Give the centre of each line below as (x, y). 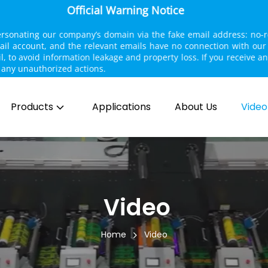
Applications (121, 106)
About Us (196, 106)
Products (32, 106)
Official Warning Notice (134, 10)
